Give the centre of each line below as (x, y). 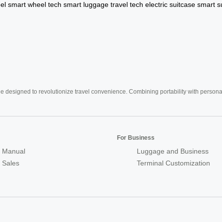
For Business (136, 138)
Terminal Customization (173, 163)
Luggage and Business (173, 151)
